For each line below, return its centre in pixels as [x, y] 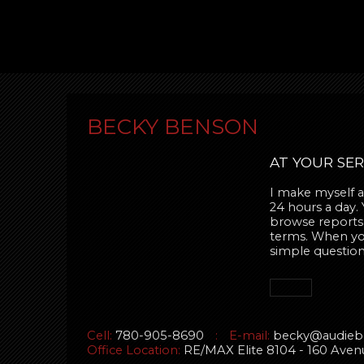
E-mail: [249, 335]
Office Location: [134, 350]
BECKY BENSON [173, 127]
